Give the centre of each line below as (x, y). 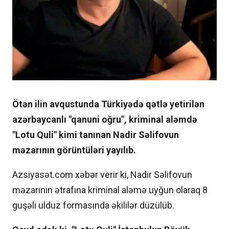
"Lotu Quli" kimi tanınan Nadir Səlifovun (96, 135)
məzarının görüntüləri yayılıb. (74, 150)
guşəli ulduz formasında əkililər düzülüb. (94, 205)
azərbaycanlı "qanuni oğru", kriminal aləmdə (105, 120)
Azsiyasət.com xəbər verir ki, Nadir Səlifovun (102, 175)
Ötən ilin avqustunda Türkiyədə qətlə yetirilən (108, 104)
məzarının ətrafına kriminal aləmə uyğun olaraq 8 (110, 190)
